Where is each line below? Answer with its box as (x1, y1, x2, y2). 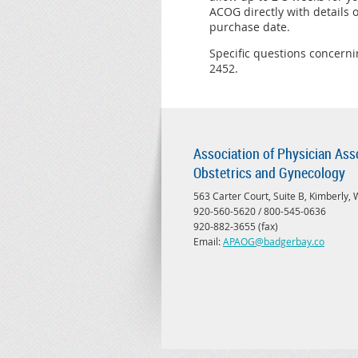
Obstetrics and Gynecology (193, 163, 345, 183)
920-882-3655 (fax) (193, 220, 278, 233)
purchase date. (209, 19, 290, 35)
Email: (193, 235, 223, 249)
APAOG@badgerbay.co (223, 235, 324, 249)
